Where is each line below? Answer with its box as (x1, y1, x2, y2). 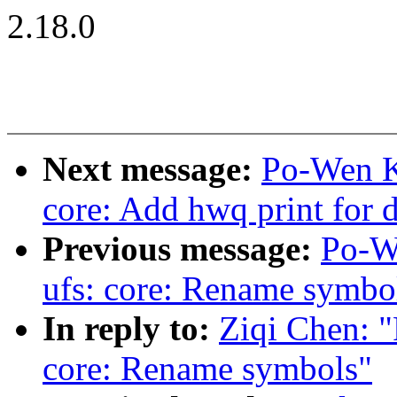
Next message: (43, 150, 261, 189)
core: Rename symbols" (43, 349, 372, 388)
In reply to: (43, 309, 219, 348)
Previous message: (43, 230, 321, 269)
